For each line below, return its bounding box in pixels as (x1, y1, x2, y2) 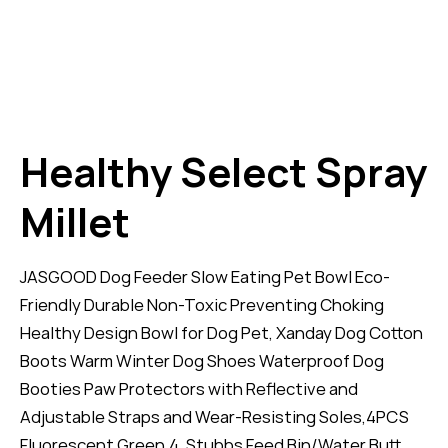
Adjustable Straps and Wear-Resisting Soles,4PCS (20, 405, 409, 429)
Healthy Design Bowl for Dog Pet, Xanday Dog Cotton (20, 321, 423, 345)
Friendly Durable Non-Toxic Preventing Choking (20, 293, 384, 317)
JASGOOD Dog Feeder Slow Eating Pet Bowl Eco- (20, 265, 390, 289)
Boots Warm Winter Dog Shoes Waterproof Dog (20, 349, 384, 373)
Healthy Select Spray (20, 144, 427, 200)
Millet (20, 194, 130, 250)
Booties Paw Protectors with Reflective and (20, 377, 358, 401)
